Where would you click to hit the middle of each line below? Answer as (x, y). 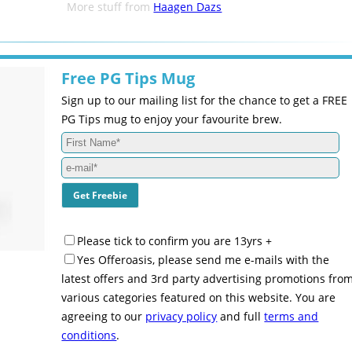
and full (241, 316)
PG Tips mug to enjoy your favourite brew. (172, 119)
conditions (89, 335)
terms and (291, 316)
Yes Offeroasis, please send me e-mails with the (203, 260)
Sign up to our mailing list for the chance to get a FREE (205, 100)
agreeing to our (104, 316)
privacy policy (181, 316)
